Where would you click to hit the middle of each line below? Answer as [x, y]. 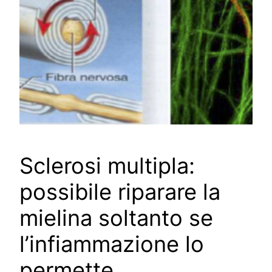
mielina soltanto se [116, 218]
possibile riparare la [120, 192]
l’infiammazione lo [112, 244]
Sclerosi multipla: [107, 166]
